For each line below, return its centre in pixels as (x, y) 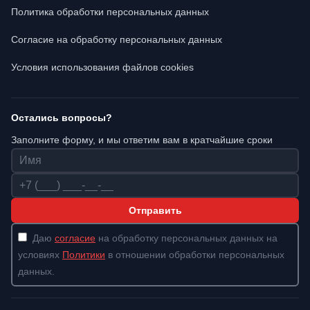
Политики (84, 255)
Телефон (33, 180)
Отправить (155, 210)
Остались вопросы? (62, 118)
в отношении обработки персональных (195, 255)
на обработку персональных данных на (186, 238)
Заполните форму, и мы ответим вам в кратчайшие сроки (142, 140)
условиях (40, 255)
